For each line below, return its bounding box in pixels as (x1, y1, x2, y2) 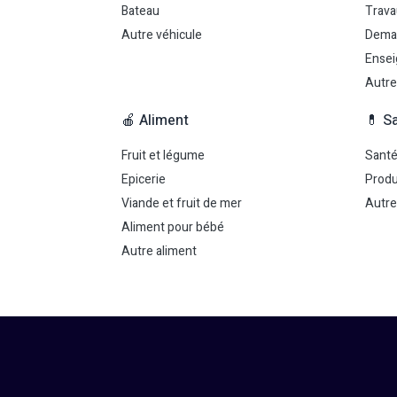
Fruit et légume (121, 146, 205, 165)
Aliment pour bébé (121, 218, 224, 237)
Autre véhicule (121, 26, 202, 44)
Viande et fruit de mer (121, 194, 242, 213)
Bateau (121, 2, 160, 20)
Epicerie (121, 170, 166, 189)
